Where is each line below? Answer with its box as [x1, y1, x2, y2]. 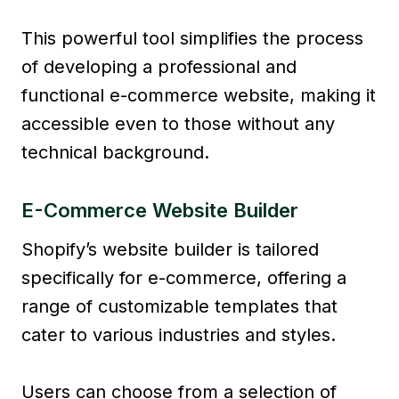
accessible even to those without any [21, 112, 335, 134]
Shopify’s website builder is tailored [21, 238, 319, 260]
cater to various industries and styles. [21, 323, 336, 346]
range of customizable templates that [21, 295, 338, 317]
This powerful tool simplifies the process [21, 27, 363, 49]
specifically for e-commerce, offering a [21, 266, 346, 289]
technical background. [21, 141, 209, 163]
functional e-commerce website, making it [21, 84, 376, 106]
